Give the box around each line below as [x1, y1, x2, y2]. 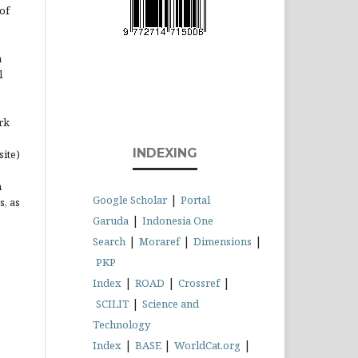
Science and [142, 296, 199, 312]
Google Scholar [93, 193, 167, 208]
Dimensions [193, 234, 252, 249]
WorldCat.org [174, 338, 241, 353]
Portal [181, 193, 210, 208]
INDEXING [132, 145, 197, 161]
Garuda [93, 213, 129, 229]
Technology [93, 317, 150, 332]
